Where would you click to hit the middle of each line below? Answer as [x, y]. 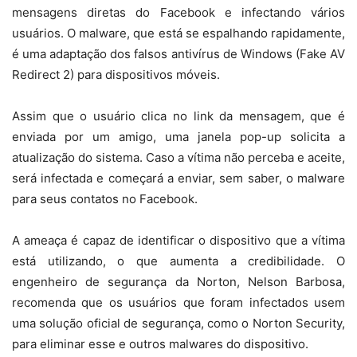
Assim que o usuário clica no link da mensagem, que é [178, 116]
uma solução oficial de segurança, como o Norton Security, [178, 323]
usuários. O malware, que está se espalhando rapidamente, [178, 33]
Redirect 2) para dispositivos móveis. [116, 75]
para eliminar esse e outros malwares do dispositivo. [160, 344]
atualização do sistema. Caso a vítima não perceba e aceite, [178, 157]
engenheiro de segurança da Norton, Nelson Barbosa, [178, 282]
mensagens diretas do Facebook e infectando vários [178, 12]
